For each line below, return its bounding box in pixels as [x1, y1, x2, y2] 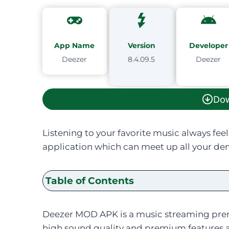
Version [127, 40, 155, 50]
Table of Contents [45, 174, 134, 187]
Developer [189, 40, 228, 50]
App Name [54, 40, 95, 50]
